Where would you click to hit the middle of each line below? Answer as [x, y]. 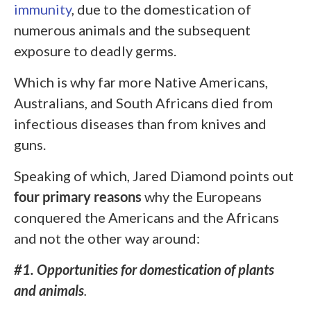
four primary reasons [78, 197]
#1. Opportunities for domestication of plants [144, 270]
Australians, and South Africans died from [143, 103]
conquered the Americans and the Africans [146, 218]
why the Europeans [202, 197]
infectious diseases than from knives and [140, 124]
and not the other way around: [107, 238]
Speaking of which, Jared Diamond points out [154, 176]
